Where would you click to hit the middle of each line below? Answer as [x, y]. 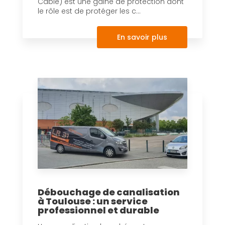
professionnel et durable [98, 210]
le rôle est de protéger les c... [89, 11]
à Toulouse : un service [93, 201]
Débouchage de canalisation [109, 192]
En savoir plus [142, 37]
